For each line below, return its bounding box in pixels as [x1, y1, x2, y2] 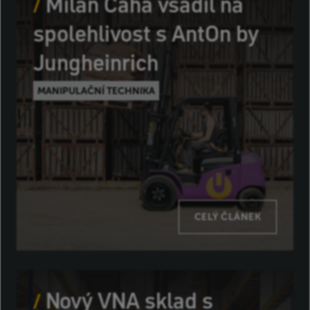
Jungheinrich [33, 47, 159, 79]
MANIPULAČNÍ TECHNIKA [37, 84, 156, 97]
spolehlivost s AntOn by [33, 18, 259, 50]
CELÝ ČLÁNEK [194, 210, 262, 223]
